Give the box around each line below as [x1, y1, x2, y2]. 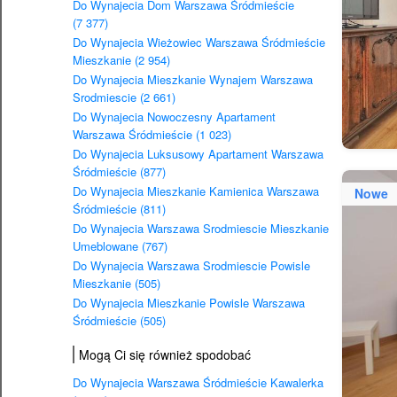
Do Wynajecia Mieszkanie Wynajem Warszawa [73, 71, 313, 89]
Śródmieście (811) [73, 200, 166, 218]
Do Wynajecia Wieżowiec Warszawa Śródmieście [73, 34, 325, 51]
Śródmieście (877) [73, 163, 166, 181]
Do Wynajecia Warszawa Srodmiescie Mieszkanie [73, 220, 329, 237]
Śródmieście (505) [73, 312, 166, 330]
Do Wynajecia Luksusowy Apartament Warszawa [73, 145, 323, 163]
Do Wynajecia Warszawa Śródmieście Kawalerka [73, 374, 323, 392]
